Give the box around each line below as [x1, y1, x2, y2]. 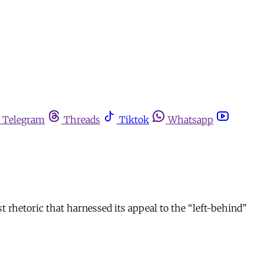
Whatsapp [168, 114, 213, 126]
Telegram [2, 114, 45, 126]
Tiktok [119, 114, 149, 126]
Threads [64, 114, 100, 126]
